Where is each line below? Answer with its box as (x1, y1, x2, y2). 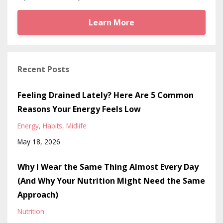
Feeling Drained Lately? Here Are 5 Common (17, 89, 194, 101)
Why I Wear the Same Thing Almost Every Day (17, 161, 199, 172)
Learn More (89, 17, 134, 28)
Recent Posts (17, 63, 69, 75)
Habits (43, 120, 62, 130)
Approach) (17, 189, 58, 200)
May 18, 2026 (17, 136, 60, 146)
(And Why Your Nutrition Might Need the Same (17, 175, 205, 186)
